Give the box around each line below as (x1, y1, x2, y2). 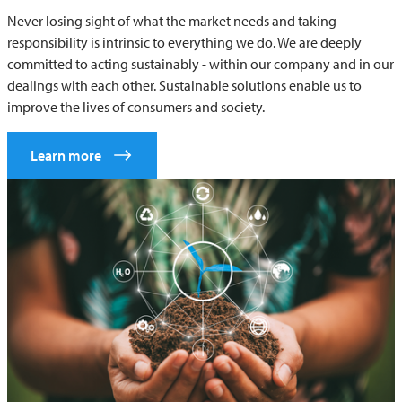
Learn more (31, 146, 101, 165)
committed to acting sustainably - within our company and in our (7, 55, 394, 74)
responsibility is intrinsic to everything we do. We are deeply (7, 33, 362, 52)
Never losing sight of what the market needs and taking (7, 12, 336, 31)
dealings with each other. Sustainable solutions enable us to (7, 76, 362, 95)
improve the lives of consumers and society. (7, 98, 265, 117)
